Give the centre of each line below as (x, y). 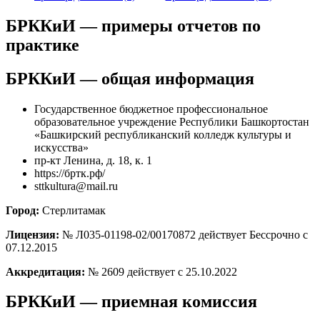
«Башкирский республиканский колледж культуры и (163, 134)
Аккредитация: (45, 271)
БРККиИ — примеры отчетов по (133, 25)
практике (42, 45)
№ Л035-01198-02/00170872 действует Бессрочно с (184, 234)
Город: (22, 210)
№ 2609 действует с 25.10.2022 (161, 271)
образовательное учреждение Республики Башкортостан (172, 121)
